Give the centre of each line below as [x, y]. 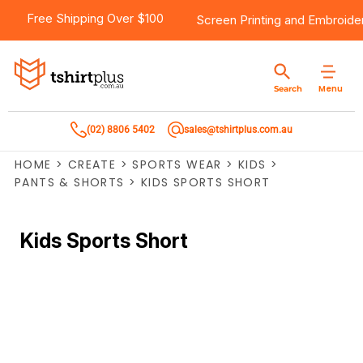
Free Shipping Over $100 [95, 18]
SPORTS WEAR [177, 164]
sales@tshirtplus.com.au [238, 130]
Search [288, 89]
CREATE [92, 164]
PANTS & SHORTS [70, 182]
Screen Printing [239, 20]
